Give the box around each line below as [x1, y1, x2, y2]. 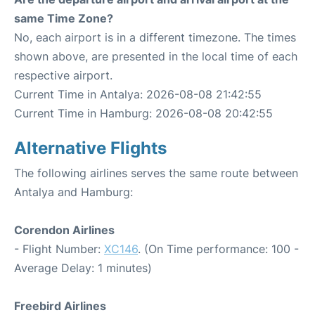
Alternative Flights [14, 137, 167, 158]
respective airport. [14, 67, 112, 82]
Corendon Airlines [14, 222, 115, 237]
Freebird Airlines [14, 298, 106, 313]
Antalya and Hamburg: [14, 184, 133, 199]
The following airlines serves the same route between [14, 165, 298, 180]
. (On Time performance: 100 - [138, 241, 299, 256]
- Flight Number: [14, 241, 104, 256]
